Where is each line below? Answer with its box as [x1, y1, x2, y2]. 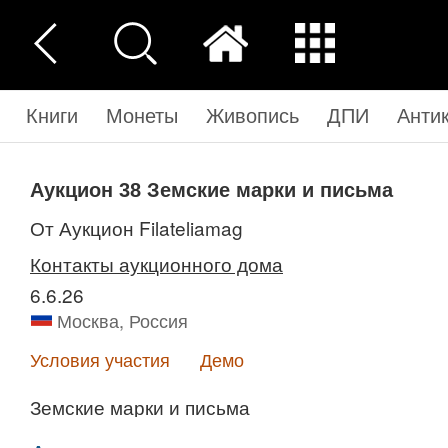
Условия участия [30, 346, 170, 372]
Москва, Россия [57, 307, 188, 333]
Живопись [206, 100, 299, 129]
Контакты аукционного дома [30, 250, 283, 277]
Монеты [106, 100, 178, 129]
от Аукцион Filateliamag [45, 214, 243, 241]
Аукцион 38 [30, 179, 147, 201]
